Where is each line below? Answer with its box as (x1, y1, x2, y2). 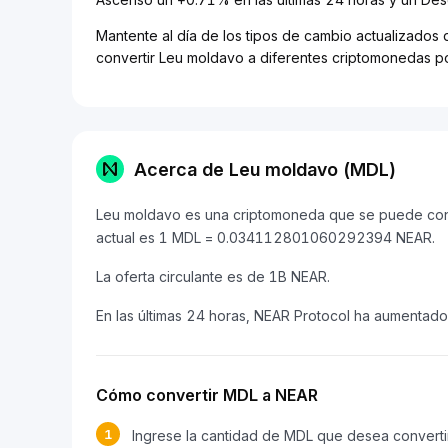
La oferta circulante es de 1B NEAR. (96, 268, 330, 285)
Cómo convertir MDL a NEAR (96, 385, 318, 405)
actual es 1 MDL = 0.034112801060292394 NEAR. (96, 229, 435, 246)
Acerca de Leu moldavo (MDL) (134, 158, 396, 180)
